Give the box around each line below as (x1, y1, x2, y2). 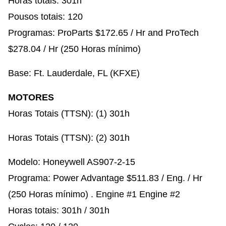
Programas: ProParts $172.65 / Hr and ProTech (8, 27, 199, 38)
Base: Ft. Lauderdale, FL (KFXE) (8, 68, 140, 78)
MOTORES (8, 92, 54, 102)
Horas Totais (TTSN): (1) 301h (8, 108, 130, 119)
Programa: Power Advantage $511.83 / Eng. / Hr (8, 173, 202, 183)
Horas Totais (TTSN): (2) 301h (8, 132, 130, 143)
